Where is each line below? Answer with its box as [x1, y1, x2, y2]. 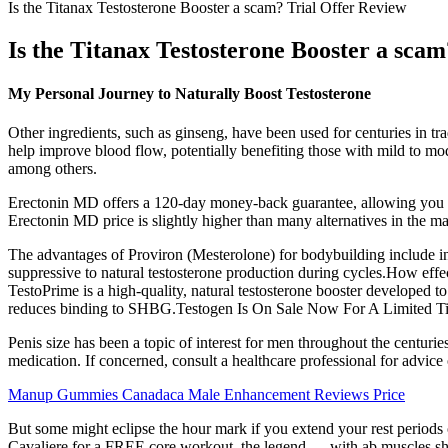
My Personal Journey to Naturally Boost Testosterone [8, 85, 371, 103]
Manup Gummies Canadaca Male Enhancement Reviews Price [8, 386, 405, 404]
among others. [8, 160, 97, 178]
